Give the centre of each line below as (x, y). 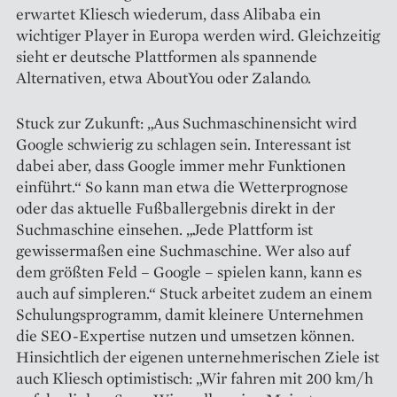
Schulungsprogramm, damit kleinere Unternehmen (190, 315)
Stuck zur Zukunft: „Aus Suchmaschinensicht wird (187, 123)
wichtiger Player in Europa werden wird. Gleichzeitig (198, 35)
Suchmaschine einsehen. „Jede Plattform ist (164, 230)
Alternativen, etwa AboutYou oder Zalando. (163, 78)
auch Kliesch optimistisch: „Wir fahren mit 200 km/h (195, 378)
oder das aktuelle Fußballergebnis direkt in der (175, 208)
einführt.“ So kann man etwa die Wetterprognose (182, 187)
